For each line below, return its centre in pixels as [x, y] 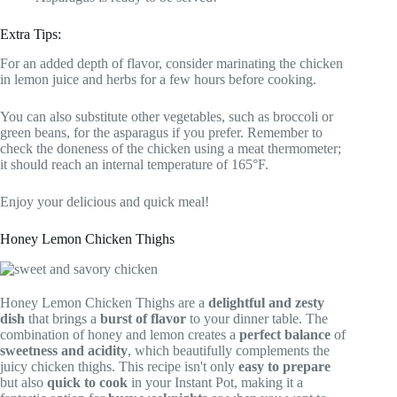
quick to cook [87, 383]
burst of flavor [143, 319]
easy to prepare [284, 367]
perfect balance [285, 335]
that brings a [62, 319]
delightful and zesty [266, 303]
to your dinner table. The [257, 319]
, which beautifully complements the [229, 351]
